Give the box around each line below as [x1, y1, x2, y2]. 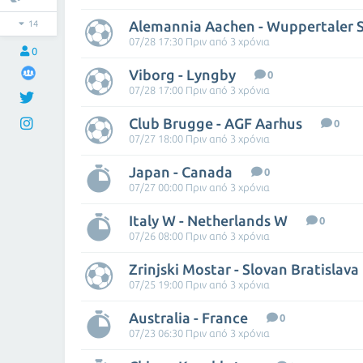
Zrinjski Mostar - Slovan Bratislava [129, 261, 359, 277]
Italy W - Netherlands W [129, 212, 288, 228]
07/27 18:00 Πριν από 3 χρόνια [129, 133, 270, 144]
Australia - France [129, 310, 248, 326]
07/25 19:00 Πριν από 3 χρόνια [129, 279, 270, 290]
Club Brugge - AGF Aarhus [129, 115, 302, 131]
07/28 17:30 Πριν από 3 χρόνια [129, 36, 270, 47]
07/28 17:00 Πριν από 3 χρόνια [129, 84, 270, 96]
